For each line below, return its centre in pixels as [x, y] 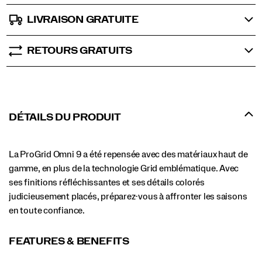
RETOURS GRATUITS [80, 50]
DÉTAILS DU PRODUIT [65, 117]
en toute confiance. [47, 210]
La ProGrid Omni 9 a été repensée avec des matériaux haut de [128, 154]
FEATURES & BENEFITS [69, 241]
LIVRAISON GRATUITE [83, 19]
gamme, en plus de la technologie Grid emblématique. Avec [124, 168]
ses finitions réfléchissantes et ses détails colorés [107, 182]
